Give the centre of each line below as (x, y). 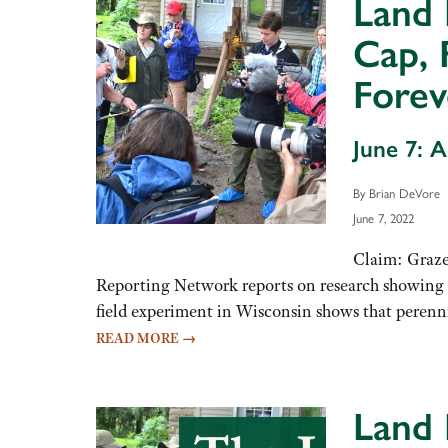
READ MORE (139, 338)
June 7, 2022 (383, 217)
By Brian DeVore (396, 192)
